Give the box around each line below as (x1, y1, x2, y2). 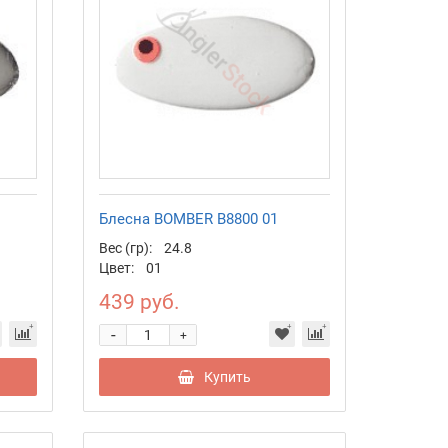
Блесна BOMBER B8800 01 (99, 210, 279, 229)
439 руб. (99, 290, 181, 315)
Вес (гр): (99, 240, 153, 257)
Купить (204, 369, 252, 386)
